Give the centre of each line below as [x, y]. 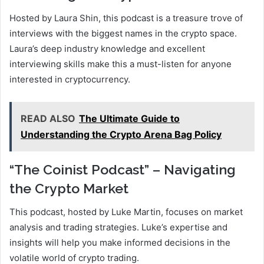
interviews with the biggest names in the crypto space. [123, 33]
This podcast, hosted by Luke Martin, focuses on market [126, 212]
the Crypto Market [69, 188]
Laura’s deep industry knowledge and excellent [107, 48]
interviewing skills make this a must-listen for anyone [121, 64]
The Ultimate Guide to [129, 118]
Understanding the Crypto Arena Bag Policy [121, 134]
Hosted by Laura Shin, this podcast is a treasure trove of [126, 18]
